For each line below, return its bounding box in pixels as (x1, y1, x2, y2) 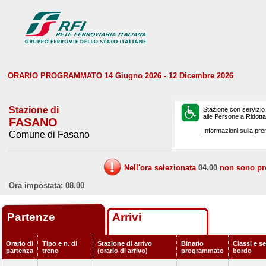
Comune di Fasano (9, 129, 90, 140)
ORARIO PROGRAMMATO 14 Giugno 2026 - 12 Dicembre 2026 (8, 71, 233, 80)
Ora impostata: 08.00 (9, 181, 84, 190)
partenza (6, 247, 33, 254)
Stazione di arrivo (97, 240, 152, 247)
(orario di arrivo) (97, 247, 148, 254)
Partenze (7, 211, 58, 223)
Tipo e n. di (42, 240, 77, 247)
